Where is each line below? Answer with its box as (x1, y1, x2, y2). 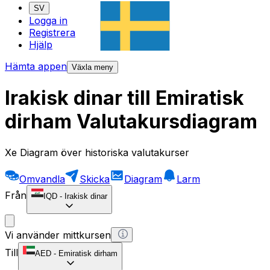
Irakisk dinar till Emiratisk (5, 86, 244, 110)
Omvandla (19, 172, 65, 185)
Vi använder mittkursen (5, 228, 111, 241)
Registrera (29, 27, 75, 39)
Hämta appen (5, 60, 67, 73)
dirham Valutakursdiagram (5, 110, 257, 134)
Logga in (29, 14, 67, 27)
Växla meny (72, 63, 113, 72)
